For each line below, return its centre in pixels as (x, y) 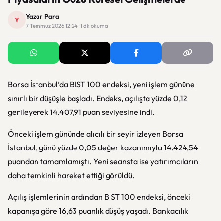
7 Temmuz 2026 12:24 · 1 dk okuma (67, 26)
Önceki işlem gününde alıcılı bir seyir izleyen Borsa (95, 134)
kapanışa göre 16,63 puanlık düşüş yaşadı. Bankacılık (98, 211)
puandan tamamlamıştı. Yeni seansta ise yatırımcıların (103, 161)
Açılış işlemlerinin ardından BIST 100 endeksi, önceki (99, 197)
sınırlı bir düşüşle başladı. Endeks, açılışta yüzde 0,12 (98, 98)
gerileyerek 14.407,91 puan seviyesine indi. (81, 112)
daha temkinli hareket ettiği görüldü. (71, 175)
